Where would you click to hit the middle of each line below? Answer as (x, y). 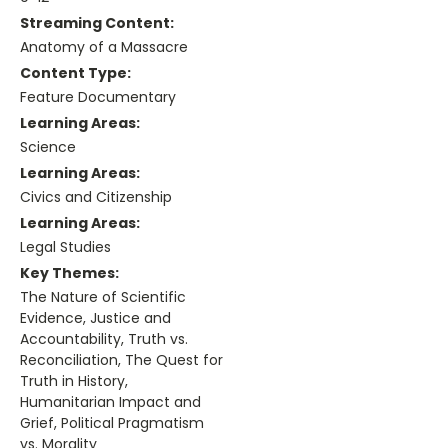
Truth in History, (74, 381)
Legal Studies (65, 247)
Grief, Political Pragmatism (112, 423)
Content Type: (75, 73)
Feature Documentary (98, 97)
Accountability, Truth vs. (104, 339)
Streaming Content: (97, 23)
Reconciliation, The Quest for (121, 360)
